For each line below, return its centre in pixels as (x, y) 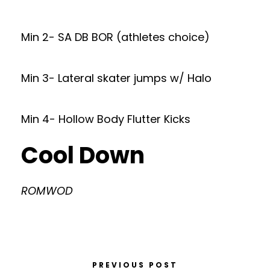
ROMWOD (47, 191)
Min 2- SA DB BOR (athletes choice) (115, 37)
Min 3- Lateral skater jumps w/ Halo (116, 78)
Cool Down (83, 155)
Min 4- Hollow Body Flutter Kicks (106, 119)
